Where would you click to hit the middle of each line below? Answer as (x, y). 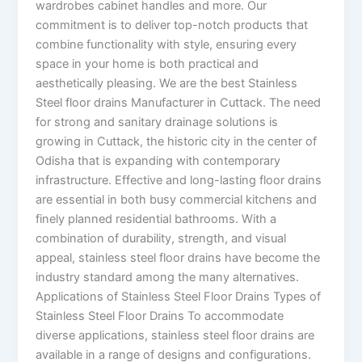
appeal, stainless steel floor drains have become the (178, 257)
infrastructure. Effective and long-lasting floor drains (179, 180)
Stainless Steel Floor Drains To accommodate (160, 316)
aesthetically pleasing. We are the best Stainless (167, 83)
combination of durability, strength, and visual (161, 238)
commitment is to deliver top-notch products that (172, 25)
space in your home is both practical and (147, 63)
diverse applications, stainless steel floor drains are (175, 335)
